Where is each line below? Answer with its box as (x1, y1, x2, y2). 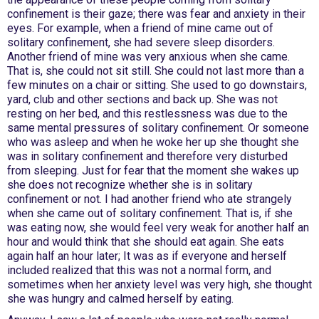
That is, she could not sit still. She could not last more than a (7, 64, 304, 78)
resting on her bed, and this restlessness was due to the (7, 107, 288, 120)
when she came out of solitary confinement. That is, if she (7, 206, 293, 220)
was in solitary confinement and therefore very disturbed (7, 150, 288, 163)
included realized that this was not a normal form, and (7, 263, 271, 277)
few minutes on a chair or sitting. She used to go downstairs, (7, 78, 307, 92)
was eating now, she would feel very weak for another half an (7, 221, 309, 234)
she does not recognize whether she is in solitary (7, 178, 253, 192)
